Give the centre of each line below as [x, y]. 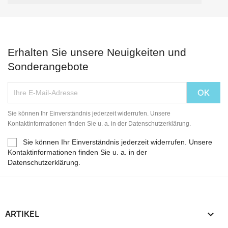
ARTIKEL [22, 214]
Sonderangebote [48, 66]
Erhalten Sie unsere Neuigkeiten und [97, 52]
